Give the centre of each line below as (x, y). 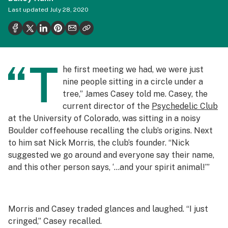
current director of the (107, 106)
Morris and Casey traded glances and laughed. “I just (108, 209)
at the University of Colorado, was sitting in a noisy (104, 118)
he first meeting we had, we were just (133, 69)
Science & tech (45, 23)
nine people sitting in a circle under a (133, 82)
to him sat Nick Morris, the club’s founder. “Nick (99, 143)
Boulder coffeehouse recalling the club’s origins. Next (110, 131)
